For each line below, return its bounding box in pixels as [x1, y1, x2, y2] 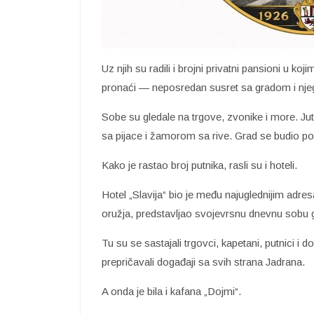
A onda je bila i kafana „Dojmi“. [102, 285, 241, 298]
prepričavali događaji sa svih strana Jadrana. [102, 256, 305, 268]
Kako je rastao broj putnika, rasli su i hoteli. [102, 159, 297, 172]
